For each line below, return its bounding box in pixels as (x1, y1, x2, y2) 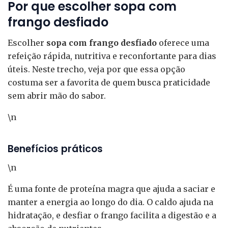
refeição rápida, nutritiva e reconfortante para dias (8, 50, 216, 61)
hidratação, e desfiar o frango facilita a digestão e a (8, 210, 216, 221)
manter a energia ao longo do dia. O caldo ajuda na (8, 197, 213, 208)
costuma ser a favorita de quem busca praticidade (8, 77, 210, 88)
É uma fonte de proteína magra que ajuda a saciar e (8, 184, 215, 194)
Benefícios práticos (8, 141, 103, 156)
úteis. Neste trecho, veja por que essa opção (8, 64, 185, 74)
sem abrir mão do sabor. (8, 90, 106, 101)
